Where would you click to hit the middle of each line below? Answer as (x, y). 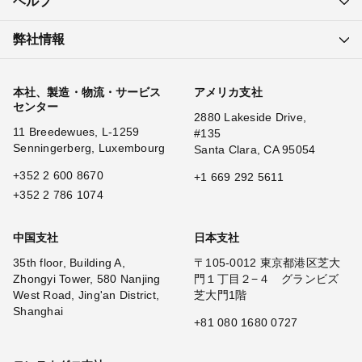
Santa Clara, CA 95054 (255, 150)
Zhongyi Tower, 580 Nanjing (87, 279)
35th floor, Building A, (69, 263)
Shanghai (38, 311)
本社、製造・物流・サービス (87, 93)
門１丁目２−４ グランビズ (267, 279)
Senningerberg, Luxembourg (89, 148)
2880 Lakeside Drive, (250, 118)
